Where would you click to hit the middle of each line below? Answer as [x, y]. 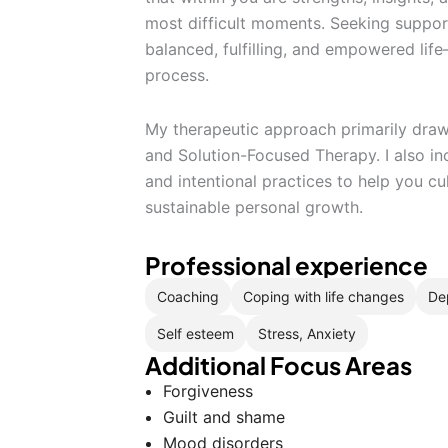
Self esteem [195, 333]
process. [177, 75]
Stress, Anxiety [307, 333]
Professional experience [286, 265]
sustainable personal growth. [254, 207]
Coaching [188, 296]
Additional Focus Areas [278, 365]
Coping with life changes [323, 296]
